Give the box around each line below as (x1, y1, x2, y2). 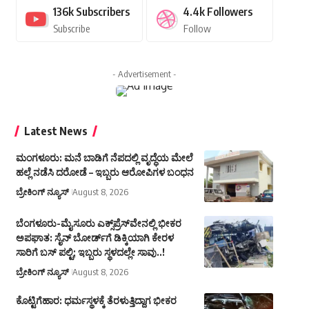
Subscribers (75, 5, 130, 19)
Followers (206, 5, 252, 19)
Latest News (23, 124, 88, 139)
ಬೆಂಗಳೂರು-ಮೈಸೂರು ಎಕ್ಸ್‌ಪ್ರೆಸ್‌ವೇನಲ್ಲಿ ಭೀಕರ (15, 217, 181, 230)
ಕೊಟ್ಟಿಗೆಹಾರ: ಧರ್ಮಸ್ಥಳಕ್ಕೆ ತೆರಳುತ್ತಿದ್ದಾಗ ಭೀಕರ (15, 295, 177, 307)
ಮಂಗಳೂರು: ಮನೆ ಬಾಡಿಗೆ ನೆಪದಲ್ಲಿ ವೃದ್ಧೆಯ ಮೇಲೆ (15, 152, 193, 164)
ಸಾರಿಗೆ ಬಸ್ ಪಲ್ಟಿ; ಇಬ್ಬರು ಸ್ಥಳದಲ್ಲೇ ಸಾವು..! (15, 246, 165, 259)
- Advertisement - (112, 68, 177, 80)
